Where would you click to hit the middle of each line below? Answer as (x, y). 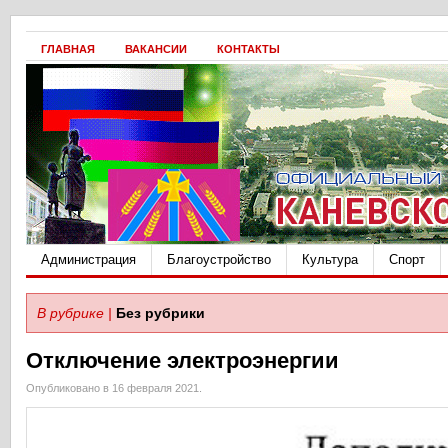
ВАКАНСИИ (156, 49)
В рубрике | (74, 313)
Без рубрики (160, 313)
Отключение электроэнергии (182, 360)
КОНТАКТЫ (248, 49)
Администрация (88, 259)
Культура (330, 259)
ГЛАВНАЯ (68, 49)
